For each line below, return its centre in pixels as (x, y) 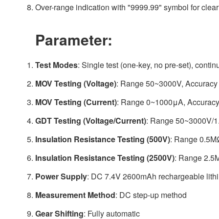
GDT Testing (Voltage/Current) (91, 120)
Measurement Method (75, 195)
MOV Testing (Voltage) (76, 83)
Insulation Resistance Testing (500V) (103, 139)
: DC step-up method (151, 195)
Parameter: (74, 39)
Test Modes (56, 65)
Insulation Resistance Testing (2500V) (105, 158)
